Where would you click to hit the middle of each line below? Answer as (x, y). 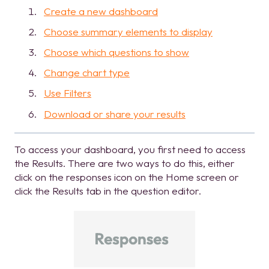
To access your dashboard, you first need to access (130, 149)
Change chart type (87, 73)
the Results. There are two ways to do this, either (125, 163)
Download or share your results (115, 113)
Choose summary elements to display (128, 31)
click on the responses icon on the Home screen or (127, 177)
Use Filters (68, 93)
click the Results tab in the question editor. (108, 190)
